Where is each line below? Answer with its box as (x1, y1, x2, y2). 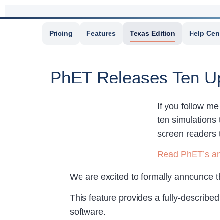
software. (70, 206, 106, 217)
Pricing (49, 29, 73, 37)
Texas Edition (130, 29, 175, 37)
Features (86, 29, 116, 37)
